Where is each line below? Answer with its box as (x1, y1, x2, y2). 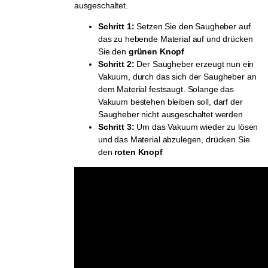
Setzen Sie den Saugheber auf (134, 22, 251, 32)
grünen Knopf (128, 47, 185, 57)
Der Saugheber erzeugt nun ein (134, 59, 254, 69)
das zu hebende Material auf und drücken (98, 34, 253, 44)
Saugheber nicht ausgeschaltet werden (98, 109, 243, 120)
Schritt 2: (98, 59, 135, 69)
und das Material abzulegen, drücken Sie (98, 135, 250, 145)
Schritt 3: (98, 122, 135, 132)
